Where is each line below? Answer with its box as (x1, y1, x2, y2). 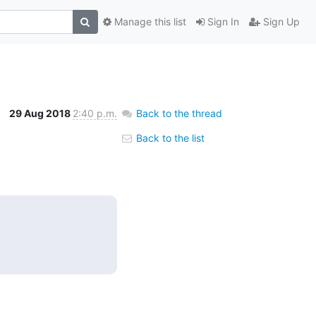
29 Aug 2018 (8, 107, 73, 119)
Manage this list (111, 16, 186, 28)
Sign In (204, 16, 239, 28)
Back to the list (133, 131, 205, 144)
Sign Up (260, 16, 300, 28)
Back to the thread (135, 107, 222, 119)
